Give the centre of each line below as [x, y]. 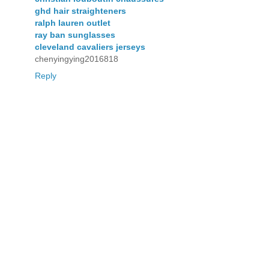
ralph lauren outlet [73, 23]
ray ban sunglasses [75, 35]
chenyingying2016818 [77, 59]
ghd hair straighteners [80, 11]
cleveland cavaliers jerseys [90, 47]
